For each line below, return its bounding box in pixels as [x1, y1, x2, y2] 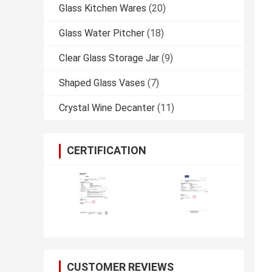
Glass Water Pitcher [59, 27, 144, 39]
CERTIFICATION [67, 144, 146, 157]
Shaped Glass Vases [59, 77, 145, 89]
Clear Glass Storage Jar [59, 52, 159, 64]
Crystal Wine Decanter [59, 102, 155, 114]
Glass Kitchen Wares [59, 2, 146, 15]
